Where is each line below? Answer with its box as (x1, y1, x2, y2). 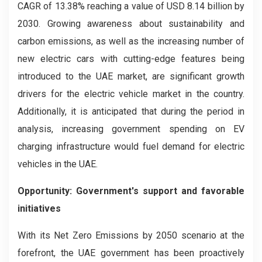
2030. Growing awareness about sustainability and (18, 18, 244, 29)
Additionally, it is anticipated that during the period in (18, 106, 244, 117)
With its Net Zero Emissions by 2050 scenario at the (18, 230, 244, 241)
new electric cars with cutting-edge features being (18, 53, 244, 64)
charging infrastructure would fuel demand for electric (18, 141, 244, 152)
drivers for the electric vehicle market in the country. (18, 88, 244, 99)
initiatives (18, 203, 61, 214)
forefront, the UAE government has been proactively (18, 247, 244, 258)
